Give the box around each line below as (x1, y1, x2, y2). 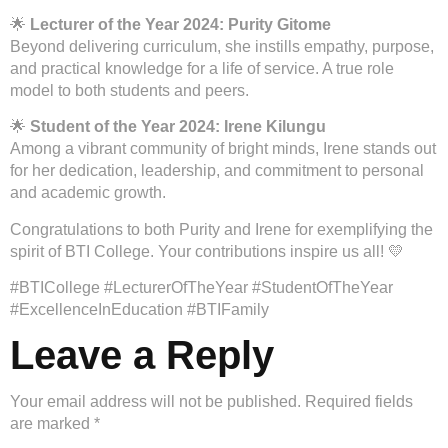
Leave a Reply (10, 333, 274, 378)
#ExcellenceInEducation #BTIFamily (10, 300, 269, 318)
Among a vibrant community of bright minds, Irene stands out (10, 140, 436, 158)
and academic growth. (10, 184, 166, 202)
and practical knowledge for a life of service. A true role (10, 59, 394, 77)
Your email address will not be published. (10, 393, 301, 411)
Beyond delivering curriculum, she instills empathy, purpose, (10, 37, 434, 55)
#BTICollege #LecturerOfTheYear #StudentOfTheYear (10, 278, 393, 296)
